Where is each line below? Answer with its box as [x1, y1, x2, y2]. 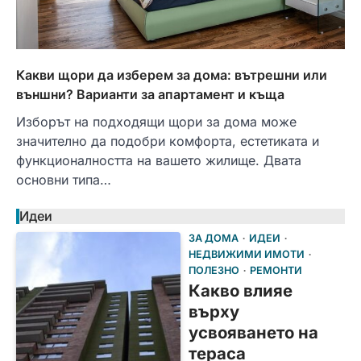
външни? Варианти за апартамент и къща [16, 86, 284, 103]
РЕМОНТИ [250, 264, 302, 277]
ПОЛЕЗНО [189, 264, 239, 277]
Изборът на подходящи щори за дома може [16, 114, 297, 131]
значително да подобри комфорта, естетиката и [16, 133, 319, 150]
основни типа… [16, 172, 111, 189]
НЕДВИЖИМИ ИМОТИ [189, 248, 305, 261]
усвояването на [189, 322, 318, 343]
